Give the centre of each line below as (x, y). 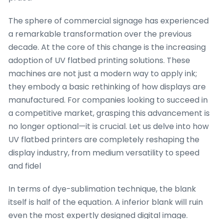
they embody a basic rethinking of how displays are (107, 87)
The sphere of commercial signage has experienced (109, 21)
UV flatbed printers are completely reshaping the (104, 139)
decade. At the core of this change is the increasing (107, 47)
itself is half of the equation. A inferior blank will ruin (106, 202)
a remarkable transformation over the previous (100, 34)
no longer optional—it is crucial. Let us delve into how (109, 126)
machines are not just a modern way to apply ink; (103, 73)
